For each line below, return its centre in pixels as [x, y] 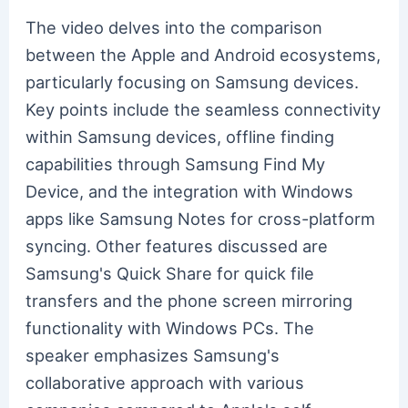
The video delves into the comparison [174, 28]
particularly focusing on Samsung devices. [193, 82]
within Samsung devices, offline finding [180, 137]
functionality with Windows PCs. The [170, 328]
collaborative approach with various [165, 383]
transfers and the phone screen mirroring [189, 301]
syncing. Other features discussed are [177, 246]
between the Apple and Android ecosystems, [204, 55]
